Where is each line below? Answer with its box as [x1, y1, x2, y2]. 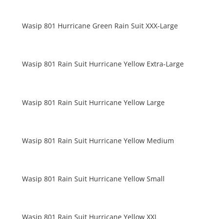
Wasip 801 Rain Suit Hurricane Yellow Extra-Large [22, 59, 184, 69]
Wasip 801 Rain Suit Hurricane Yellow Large [22, 97, 165, 107]
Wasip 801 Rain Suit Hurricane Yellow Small [22, 174, 165, 184]
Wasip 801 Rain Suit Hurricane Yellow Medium [22, 135, 174, 145]
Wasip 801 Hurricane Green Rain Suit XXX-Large [22, 21, 178, 31]
